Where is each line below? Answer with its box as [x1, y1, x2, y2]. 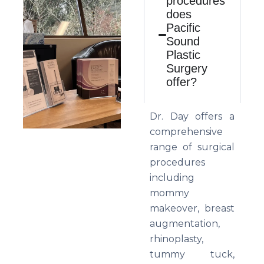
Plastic [166, 48, 201, 61]
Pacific [166, 21, 201, 34]
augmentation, [150, 218, 220, 229]
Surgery [166, 62, 208, 75]
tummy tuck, [150, 249, 235, 260]
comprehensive [150, 126, 223, 137]
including [150, 172, 194, 183]
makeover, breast [150, 203, 235, 214]
